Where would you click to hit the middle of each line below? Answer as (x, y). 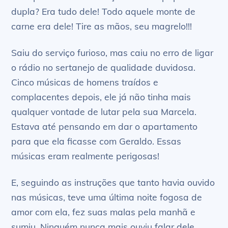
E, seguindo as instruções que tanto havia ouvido (113, 182)
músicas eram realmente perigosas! (85, 156)
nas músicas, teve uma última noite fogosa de (107, 197)
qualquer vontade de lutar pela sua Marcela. (104, 112)
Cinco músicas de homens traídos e (85, 82)
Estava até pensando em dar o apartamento (105, 126)
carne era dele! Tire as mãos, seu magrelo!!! (102, 26)
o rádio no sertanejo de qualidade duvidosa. (104, 67)
